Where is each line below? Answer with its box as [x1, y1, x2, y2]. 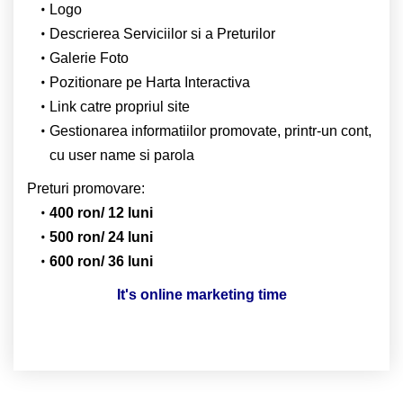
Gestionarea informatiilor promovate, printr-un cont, [49, 122, 372, 139]
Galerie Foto [49, 49, 129, 66]
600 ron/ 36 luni [49, 253, 153, 269]
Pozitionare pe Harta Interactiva [49, 74, 250, 90]
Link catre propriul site [49, 98, 190, 114]
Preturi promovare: [27, 180, 145, 196]
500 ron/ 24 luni [49, 228, 153, 245]
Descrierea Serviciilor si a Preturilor [49, 25, 275, 41]
